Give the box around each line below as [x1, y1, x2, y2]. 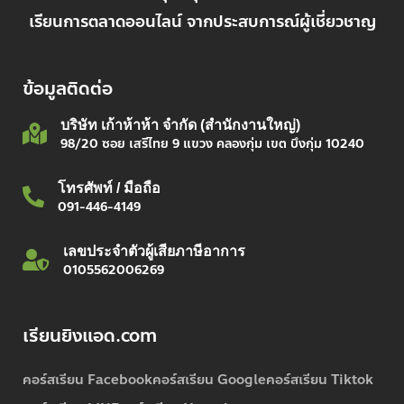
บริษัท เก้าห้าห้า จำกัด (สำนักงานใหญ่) [60, 117, 300, 133]
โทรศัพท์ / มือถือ [58, 180, 161, 197]
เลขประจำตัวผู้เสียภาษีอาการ [63, 243, 245, 260]
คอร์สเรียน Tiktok [266, 369, 373, 391]
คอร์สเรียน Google [152, 369, 266, 391]
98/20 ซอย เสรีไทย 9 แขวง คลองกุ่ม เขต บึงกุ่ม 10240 [60, 134, 364, 154]
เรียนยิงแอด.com [23, 322, 157, 351]
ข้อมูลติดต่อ [23, 75, 113, 104]
